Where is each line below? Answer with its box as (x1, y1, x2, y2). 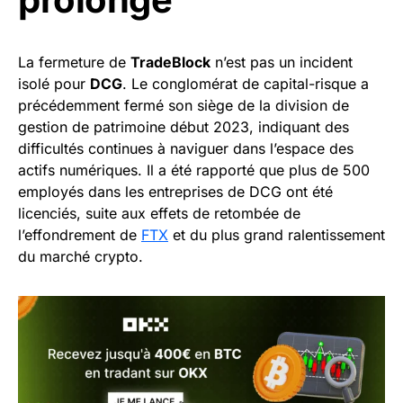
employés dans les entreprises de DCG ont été (18, 182, 333, 201)
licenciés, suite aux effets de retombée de (18, 203, 300, 222)
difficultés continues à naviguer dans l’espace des (18, 139, 354, 157)
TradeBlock (130, 52, 210, 71)
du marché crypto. (18, 246, 143, 265)
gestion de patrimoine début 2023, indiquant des (18, 117, 349, 136)
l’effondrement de (18, 225, 141, 244)
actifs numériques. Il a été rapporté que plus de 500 (18, 160, 370, 179)
